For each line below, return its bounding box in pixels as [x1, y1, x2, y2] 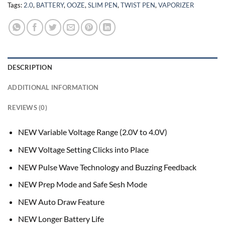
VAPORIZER [158, 1, 194, 10]
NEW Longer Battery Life [18, 214, 104, 224]
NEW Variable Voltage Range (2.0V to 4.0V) [18, 127, 167, 137]
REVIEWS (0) [8, 103, 47, 112]
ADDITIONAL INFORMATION [8, 83, 99, 92]
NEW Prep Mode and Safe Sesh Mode [18, 179, 147, 189]
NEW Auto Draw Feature [18, 196, 104, 206]
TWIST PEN [121, 1, 155, 10]
